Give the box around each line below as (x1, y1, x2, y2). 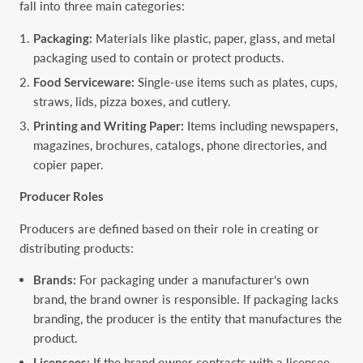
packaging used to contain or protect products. (33, 49, 285, 65)
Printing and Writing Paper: (33, 117, 185, 133)
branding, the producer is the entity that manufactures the (33, 311, 343, 327)
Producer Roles (19, 189, 104, 204)
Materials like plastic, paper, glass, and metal (92, 30, 336, 45)
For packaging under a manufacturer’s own (76, 272, 310, 288)
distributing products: (19, 240, 134, 255)
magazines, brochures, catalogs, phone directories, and (33, 137, 327, 152)
